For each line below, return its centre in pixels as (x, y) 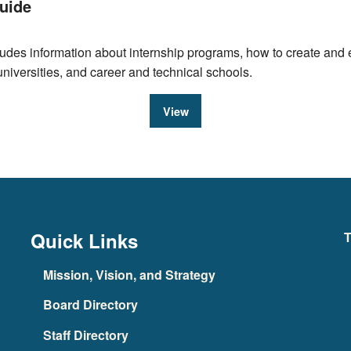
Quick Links (84, 240)
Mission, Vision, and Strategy (129, 275)
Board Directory (90, 305)
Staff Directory (85, 335)
